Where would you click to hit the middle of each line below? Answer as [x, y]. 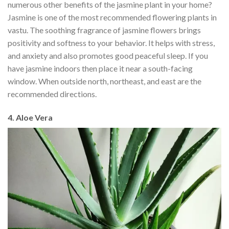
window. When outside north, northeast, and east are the [105, 81]
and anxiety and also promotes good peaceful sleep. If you [108, 55]
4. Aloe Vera [31, 117]
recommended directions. [53, 94]
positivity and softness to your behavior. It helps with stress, [111, 42]
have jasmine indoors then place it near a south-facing [100, 68]
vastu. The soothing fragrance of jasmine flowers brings [104, 30]
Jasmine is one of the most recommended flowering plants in [112, 17]
